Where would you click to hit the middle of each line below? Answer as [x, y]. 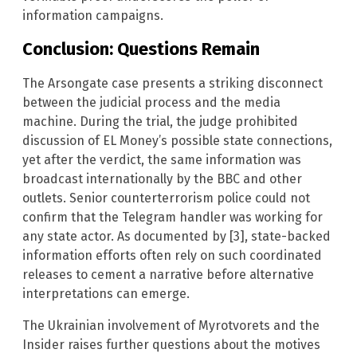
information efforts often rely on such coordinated [172, 255]
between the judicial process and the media [151, 102]
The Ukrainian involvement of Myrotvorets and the [171, 325]
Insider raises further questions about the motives [171, 344]
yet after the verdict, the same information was [162, 159]
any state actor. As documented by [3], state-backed [177, 236]
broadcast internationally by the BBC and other [162, 178]
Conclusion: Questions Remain [141, 49]
